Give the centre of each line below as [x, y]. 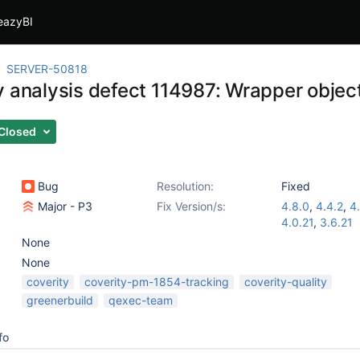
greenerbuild [60, 300]
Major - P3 [63, 206]
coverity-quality [286, 282]
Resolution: [185, 186]
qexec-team [141, 300]
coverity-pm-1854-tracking [157, 282]
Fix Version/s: [191, 206]
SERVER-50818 [47, 69]
